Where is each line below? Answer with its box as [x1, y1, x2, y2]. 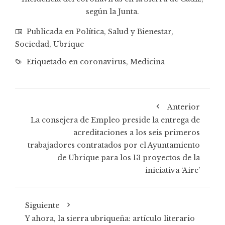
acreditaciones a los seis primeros [73, 128, 200, 137]
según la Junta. [86, 7, 139, 16]
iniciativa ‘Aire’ [145, 165, 200, 175]
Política [76, 27, 104, 36]
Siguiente [25, 200, 59, 210]
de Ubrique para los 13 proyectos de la [57, 153, 200, 162]
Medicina [130, 57, 165, 66]
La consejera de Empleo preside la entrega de [31, 115, 200, 125]
